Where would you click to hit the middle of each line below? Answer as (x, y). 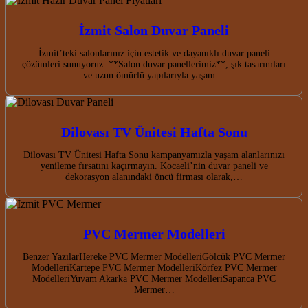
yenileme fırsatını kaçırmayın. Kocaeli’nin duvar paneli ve (154, 166)
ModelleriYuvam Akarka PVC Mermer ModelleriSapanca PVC (154, 278)
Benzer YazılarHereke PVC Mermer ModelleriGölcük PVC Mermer (154, 256)
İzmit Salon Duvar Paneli (154, 30)
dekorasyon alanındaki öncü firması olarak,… (154, 177)
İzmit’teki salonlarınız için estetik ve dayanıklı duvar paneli (154, 53)
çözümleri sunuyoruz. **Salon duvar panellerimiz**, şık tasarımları (154, 64)
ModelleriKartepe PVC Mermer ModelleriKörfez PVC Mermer (154, 267)
